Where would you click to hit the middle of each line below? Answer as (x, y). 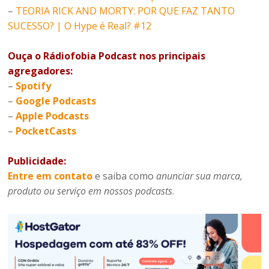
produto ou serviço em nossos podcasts (90, 191)
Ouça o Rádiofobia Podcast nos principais (107, 56)
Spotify (34, 86)
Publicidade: (37, 161)
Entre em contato (50, 176)
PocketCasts (46, 131)
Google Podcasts (56, 101)
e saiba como (125, 176)
